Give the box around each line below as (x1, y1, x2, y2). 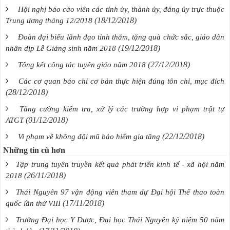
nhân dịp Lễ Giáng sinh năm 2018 (6, 44, 116, 52)
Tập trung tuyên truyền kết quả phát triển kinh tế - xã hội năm (16, 160, 225, 168)
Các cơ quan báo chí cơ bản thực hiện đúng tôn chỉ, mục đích (18, 76, 224, 85)
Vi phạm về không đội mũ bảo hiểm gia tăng (18, 132, 160, 141)
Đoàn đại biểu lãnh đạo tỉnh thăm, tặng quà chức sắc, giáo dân (18, 32, 225, 41)
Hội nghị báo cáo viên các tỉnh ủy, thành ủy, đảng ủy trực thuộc (18, 5, 225, 13)
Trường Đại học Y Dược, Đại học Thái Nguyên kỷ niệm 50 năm (16, 215, 224, 224)
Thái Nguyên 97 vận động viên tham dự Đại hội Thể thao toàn (16, 187, 225, 196)
